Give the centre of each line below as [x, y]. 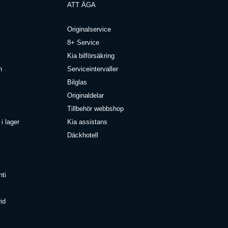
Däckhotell [83, 135]
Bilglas [77, 82]
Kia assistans [88, 122]
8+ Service [83, 42]
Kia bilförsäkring [91, 55]
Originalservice [89, 29]
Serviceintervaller [93, 69]
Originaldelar [86, 95]
